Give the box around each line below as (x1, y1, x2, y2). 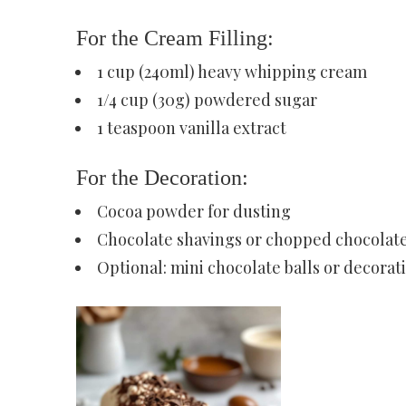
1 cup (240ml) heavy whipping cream (96, 60, 367, 82)
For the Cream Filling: (75, 25, 274, 50)
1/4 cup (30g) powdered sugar (96, 88, 317, 111)
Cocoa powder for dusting (96, 199, 291, 222)
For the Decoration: (75, 165, 248, 189)
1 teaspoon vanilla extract (96, 116, 286, 139)
